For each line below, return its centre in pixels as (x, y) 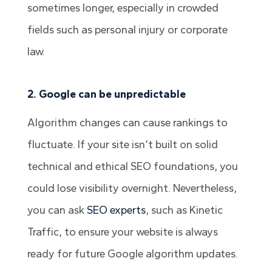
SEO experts (116, 210)
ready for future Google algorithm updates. (132, 254)
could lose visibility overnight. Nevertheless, (132, 189)
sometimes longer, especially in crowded (123, 8)
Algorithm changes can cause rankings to (127, 123)
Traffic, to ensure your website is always (122, 232)
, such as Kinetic (184, 210)
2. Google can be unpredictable (106, 94)
